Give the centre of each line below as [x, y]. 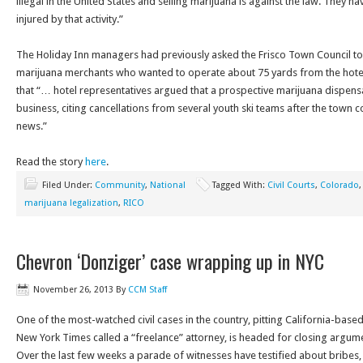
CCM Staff [147, 290]
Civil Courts [291, 185]
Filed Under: [68, 185]
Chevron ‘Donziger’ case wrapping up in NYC [170, 261]
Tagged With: [240, 185]
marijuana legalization [71, 203]
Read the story [51, 162]
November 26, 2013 [73, 290]
